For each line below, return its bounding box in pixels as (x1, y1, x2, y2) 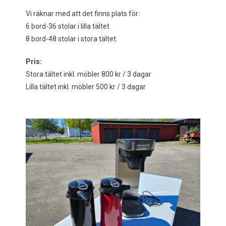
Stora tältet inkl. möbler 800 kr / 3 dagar (25, 70, 151, 79)
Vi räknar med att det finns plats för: (25, 10, 140, 18)
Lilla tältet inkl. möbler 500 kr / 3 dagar (25, 83, 146, 91)
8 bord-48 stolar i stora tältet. (25, 35, 118, 43)
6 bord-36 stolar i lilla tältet (25, 22, 109, 31)
